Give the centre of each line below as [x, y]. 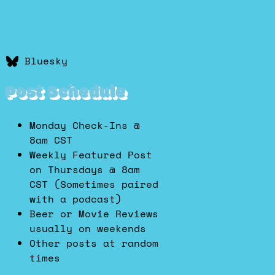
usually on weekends [88, 228]
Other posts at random [94, 243]
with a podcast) [76, 199]
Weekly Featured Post [91, 155]
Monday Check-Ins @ [85, 125]
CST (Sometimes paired [94, 184]
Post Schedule [65, 93]
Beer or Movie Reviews [94, 214]
